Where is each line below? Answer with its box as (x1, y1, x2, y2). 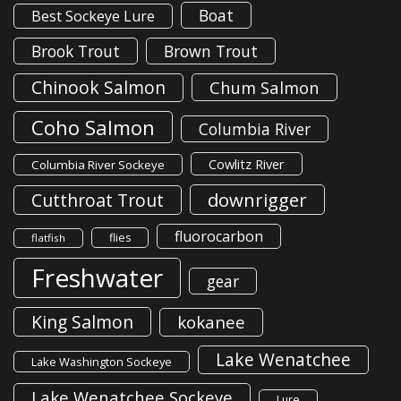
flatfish (31, 231, 65, 245)
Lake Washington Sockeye (31, 354, 172, 371)
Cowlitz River (209, 155, 285, 174)
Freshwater (31, 260, 163, 295)
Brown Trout (164, 40, 258, 63)
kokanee (177, 311, 245, 335)
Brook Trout (31, 40, 120, 63)
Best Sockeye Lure (31, 6, 155, 27)
